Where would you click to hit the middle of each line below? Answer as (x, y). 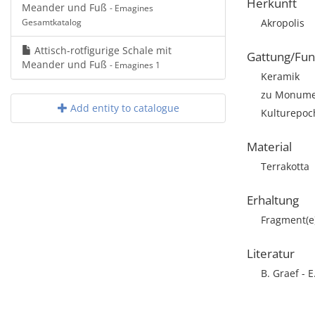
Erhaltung (273, 200)
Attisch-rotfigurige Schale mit (102, 50)
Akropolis (283, 23)
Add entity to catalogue (123, 108)
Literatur (271, 253)
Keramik (280, 76)
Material (269, 147)
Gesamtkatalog (52, 22)
